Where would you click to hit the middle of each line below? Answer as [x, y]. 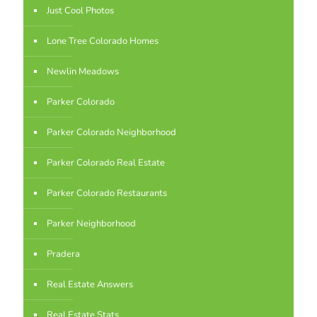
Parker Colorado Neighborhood [111, 132]
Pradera [63, 254]
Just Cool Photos [80, 11]
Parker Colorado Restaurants [107, 193]
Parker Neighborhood [91, 224]
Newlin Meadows [83, 71]
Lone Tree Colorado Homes [103, 41]
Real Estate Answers [90, 284]
